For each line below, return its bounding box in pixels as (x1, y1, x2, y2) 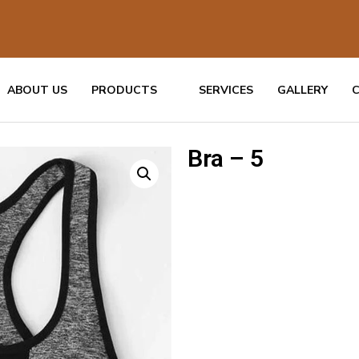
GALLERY (277, 82, 329, 98)
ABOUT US (7, 82, 68, 98)
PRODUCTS (91, 82, 158, 98)
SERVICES (199, 82, 254, 98)
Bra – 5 (188, 144, 264, 172)
